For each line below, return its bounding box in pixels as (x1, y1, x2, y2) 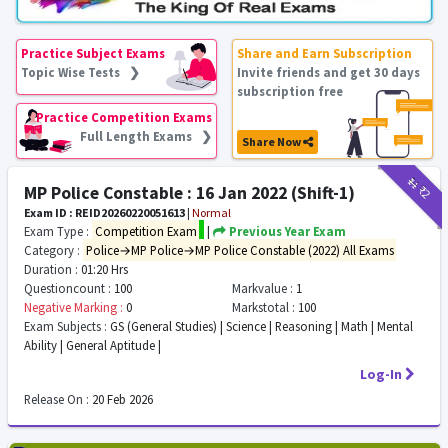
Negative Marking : (24, 299, 123, 315)
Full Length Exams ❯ (79, 128, 212, 144)
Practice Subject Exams (20, 45, 165, 61)
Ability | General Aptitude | (24, 337, 161, 353)
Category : (24, 242, 80, 258)
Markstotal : (231, 299, 295, 315)
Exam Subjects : (24, 318, 107, 334)
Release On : (24, 391, 89, 407)
